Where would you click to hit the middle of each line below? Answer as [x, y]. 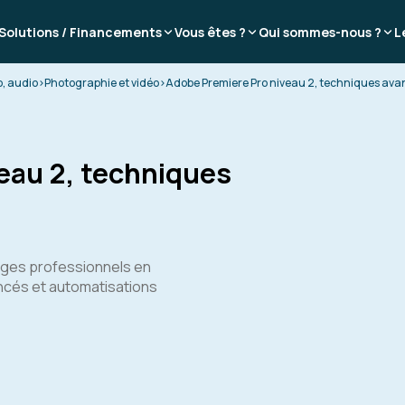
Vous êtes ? [210, 32]
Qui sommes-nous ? [320, 32]
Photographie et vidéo [102, 83]
